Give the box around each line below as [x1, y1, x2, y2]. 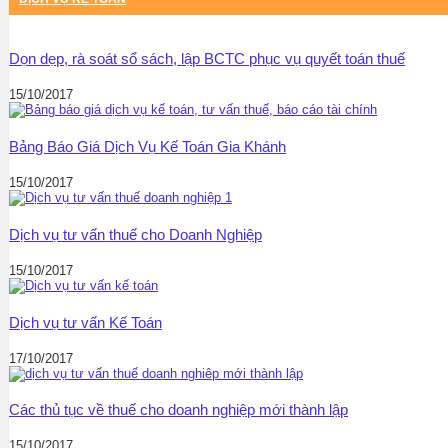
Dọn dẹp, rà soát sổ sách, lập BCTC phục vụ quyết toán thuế [9, 49, 405, 67]
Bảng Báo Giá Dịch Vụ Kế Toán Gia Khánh [9, 137, 286, 155]
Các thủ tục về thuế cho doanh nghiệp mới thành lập [9, 401, 348, 419]
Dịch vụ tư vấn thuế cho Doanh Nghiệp [9, 225, 262, 243]
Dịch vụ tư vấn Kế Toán [9, 313, 162, 331]
